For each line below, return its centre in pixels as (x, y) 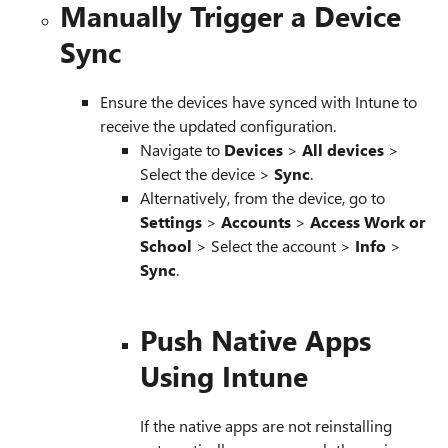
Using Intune (224, 375)
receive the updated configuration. (218, 125)
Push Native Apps (255, 339)
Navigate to (182, 149)
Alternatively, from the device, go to (262, 197)
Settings (171, 221)
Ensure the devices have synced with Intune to (258, 101)
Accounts (256, 221)
